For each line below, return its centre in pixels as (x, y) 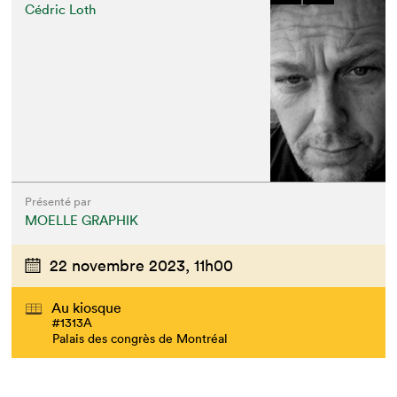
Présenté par (58, 201)
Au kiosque (87, 307)
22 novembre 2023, (120, 265)
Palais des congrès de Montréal (140, 338)
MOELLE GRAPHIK (82, 220)
